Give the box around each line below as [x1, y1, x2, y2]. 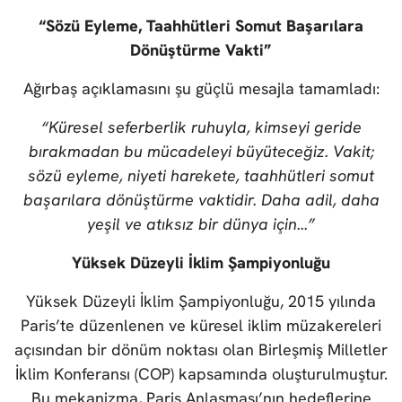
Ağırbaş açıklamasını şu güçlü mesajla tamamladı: [22, 78, 380, 100]
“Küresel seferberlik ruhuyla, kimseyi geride [40, 117, 362, 138]
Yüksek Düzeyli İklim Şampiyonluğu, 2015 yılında [26, 291, 376, 312]
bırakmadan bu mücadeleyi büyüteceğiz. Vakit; [28, 141, 374, 162]
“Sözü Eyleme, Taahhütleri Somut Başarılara [39, 15, 363, 37]
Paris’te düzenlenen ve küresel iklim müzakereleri [21, 315, 381, 336]
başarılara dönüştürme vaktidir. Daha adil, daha [22, 189, 380, 211]
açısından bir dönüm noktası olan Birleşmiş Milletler [14, 339, 388, 361]
